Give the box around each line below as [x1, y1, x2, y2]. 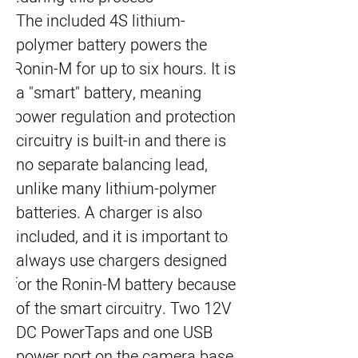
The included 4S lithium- [16, 10, 185, 33]
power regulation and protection [14, 105, 236, 129]
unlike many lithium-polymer [16, 177, 217, 201]
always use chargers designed [16, 249, 227, 272]
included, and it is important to [16, 225, 228, 249]
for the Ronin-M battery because [12, 273, 236, 296]
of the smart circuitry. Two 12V [16, 297, 231, 320]
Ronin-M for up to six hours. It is [13, 58, 236, 81]
